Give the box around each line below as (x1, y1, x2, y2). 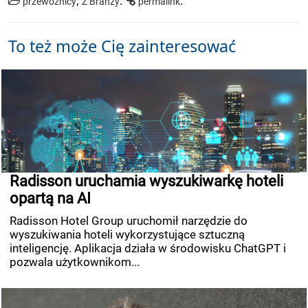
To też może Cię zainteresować (8, 35, 236, 58)
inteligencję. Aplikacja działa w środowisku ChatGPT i (10, 241, 286, 256)
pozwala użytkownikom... (10, 255, 140, 269)
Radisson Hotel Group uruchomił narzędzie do (10, 214, 247, 228)
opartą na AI (10, 190, 91, 208)
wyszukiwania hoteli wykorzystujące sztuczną (10, 228, 245, 242)
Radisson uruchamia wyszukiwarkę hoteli (10, 173, 283, 190)
